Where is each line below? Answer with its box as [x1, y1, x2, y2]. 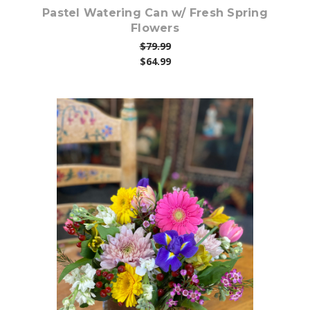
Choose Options [124, 224, 202, 237]
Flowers [131, 21, 179, 35]
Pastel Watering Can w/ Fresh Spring [42, 6, 268, 19]
